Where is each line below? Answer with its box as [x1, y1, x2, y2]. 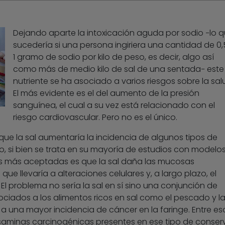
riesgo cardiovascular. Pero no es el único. [13, 111, 177, 124]
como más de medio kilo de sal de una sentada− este [13, 63, 224, 75]
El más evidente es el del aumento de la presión [13, 87, 199, 99]
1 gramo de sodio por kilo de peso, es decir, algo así [13, 51, 214, 63]
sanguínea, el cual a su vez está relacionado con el [13, 99, 215, 111]
